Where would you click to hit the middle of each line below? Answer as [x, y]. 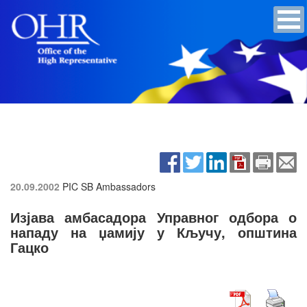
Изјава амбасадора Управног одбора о [153, 217]
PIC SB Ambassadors [109, 186]
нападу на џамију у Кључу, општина [153, 232]
